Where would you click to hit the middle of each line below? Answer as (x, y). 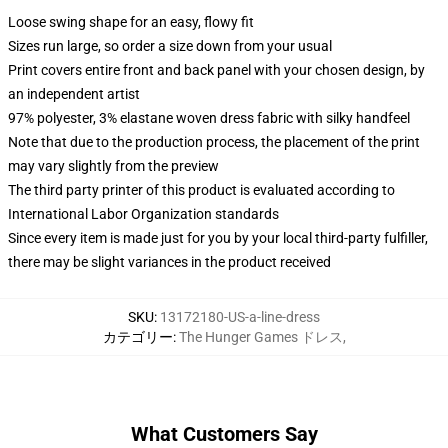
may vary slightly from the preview (113, 166)
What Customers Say (224, 434)
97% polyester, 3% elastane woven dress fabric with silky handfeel (209, 118)
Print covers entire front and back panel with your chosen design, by (216, 70)
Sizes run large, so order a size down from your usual (170, 46)
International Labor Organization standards (143, 214)
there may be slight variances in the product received (169, 262)
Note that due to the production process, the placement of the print (214, 142)
